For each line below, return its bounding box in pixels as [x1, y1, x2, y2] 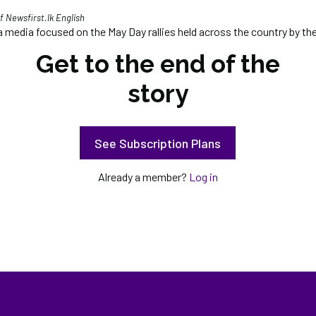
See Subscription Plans [95, 135, 221, 151]
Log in [188, 169, 218, 183]
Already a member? [97, 169, 189, 183]
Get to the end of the [35, 49, 280, 79]
